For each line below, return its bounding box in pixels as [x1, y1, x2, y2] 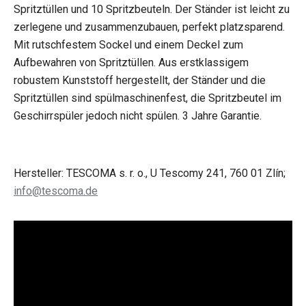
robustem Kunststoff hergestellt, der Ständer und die [14, 74, 266, 87]
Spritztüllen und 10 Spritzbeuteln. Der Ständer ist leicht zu [14, 3, 290, 16]
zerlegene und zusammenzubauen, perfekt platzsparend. [14, 20, 285, 33]
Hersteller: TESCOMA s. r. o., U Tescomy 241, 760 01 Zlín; [14, 167, 286, 180]
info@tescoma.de [14, 184, 98, 197]
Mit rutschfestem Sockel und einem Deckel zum [14, 38, 243, 51]
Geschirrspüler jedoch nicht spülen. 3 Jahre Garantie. [14, 109, 262, 122]
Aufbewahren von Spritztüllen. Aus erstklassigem [14, 56, 249, 69]
